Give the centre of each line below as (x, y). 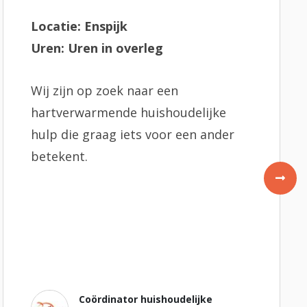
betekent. (59, 156)
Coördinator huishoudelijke (146, 299)
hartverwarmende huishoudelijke (128, 112)
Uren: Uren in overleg (97, 48)
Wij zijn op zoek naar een (104, 90)
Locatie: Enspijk (79, 26)
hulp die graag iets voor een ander (132, 134)
